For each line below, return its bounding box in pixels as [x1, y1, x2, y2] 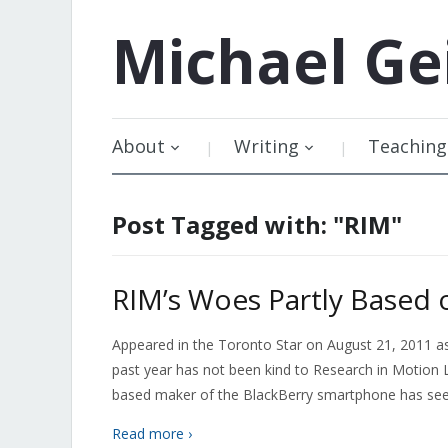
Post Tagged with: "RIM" [112, 208, 402, 241]
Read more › [112, 424, 192, 443]
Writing [234, 134, 299, 158]
